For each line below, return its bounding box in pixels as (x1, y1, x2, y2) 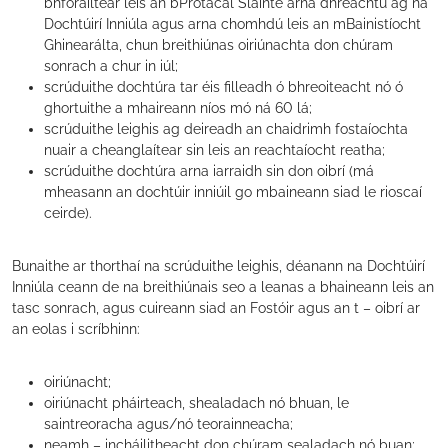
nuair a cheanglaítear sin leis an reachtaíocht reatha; (44, 142, 385, 158)
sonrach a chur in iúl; (44, 58, 178, 74)
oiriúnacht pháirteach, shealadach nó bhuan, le (44, 395, 349, 411)
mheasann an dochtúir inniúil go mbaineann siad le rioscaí (44, 184, 422, 200)
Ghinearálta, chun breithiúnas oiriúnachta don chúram (44, 37, 393, 53)
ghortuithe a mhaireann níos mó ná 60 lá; (44, 100, 312, 116)
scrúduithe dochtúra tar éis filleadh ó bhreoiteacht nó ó (44, 79, 403, 95)
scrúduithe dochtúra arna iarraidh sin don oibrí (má (44, 163, 374, 179)
